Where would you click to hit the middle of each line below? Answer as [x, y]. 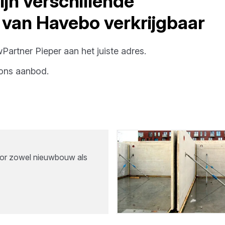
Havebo [68, 23]
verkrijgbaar [152, 23]
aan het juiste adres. [104, 51]
